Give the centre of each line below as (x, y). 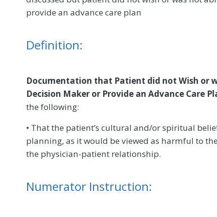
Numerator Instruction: (89, 186)
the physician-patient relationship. (93, 154)
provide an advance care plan (84, 12)
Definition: (54, 45)
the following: (53, 107)
